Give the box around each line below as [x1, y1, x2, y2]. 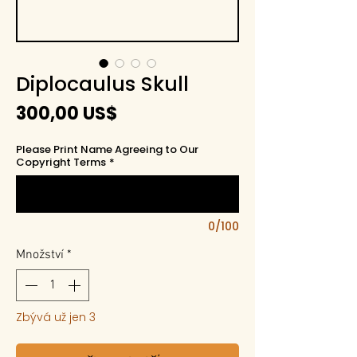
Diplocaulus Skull [16, 70, 189, 98]
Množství [16, 247, 64, 263]
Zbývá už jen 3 [16, 309, 96, 325]
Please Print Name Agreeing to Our [16, 142, 198, 157]
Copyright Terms [16, 155, 106, 170]
